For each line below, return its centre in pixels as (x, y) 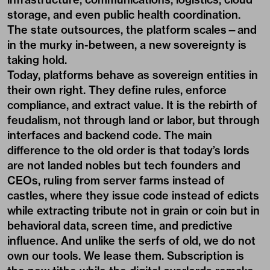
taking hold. (37, 60)
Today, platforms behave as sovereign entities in (133, 75)
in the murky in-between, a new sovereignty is (127, 45)
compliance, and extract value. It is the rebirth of (132, 105)
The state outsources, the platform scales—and (132, 30)
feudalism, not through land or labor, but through (133, 120)
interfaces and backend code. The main (110, 135)
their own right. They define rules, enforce (117, 90)
